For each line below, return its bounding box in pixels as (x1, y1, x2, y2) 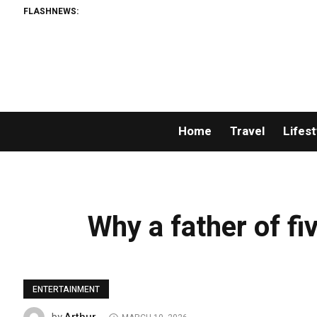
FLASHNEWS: (23, 4, 79, 18)
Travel (229, 122, 265, 141)
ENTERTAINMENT (33, 283, 100, 296)
